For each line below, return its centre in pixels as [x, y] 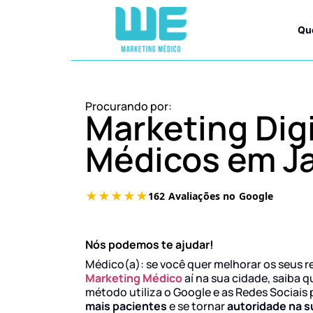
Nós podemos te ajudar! [150, 244]
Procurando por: [129, 106]
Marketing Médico [134, 278]
